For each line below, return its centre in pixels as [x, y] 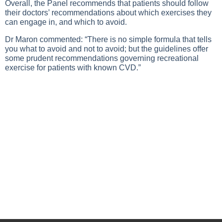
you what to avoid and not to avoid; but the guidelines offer [107, 49]
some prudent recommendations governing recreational [102, 58]
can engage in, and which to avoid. [66, 22]
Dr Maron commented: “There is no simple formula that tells [108, 39]
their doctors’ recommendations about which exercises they [108, 13]
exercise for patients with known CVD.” [73, 68]
